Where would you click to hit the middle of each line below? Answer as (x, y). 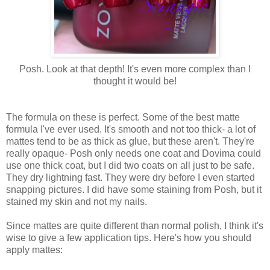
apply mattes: (34, 250)
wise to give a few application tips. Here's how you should (129, 237)
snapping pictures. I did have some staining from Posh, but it (134, 189)
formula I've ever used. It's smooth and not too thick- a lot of (131, 129)
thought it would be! (135, 81)
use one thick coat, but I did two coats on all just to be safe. (130, 165)
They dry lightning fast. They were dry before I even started (130, 177)
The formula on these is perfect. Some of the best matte (123, 117)
